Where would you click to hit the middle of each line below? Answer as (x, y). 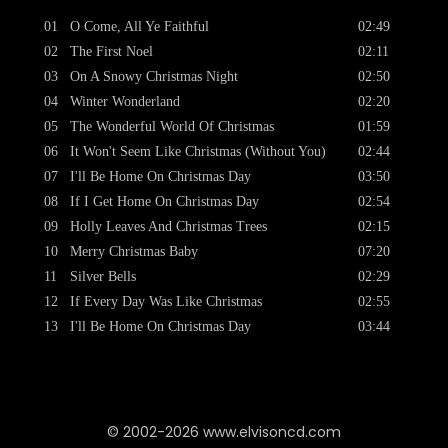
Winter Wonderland (125, 101)
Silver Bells (103, 276)
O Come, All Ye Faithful (139, 26)
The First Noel (111, 51)
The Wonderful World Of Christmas (172, 126)
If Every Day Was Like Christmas (166, 301)
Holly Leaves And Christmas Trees (168, 226)
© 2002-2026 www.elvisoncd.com (224, 432)
